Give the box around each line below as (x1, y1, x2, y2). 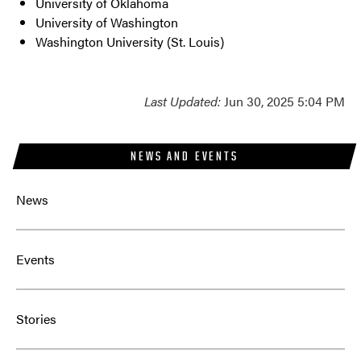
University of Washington (35, 13, 178, 32)
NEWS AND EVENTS (131, 148, 239, 164)
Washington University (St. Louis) (35, 32, 224, 52)
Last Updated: (144, 92, 221, 111)
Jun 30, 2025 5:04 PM (221, 92, 345, 111)
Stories (16, 309, 56, 329)
